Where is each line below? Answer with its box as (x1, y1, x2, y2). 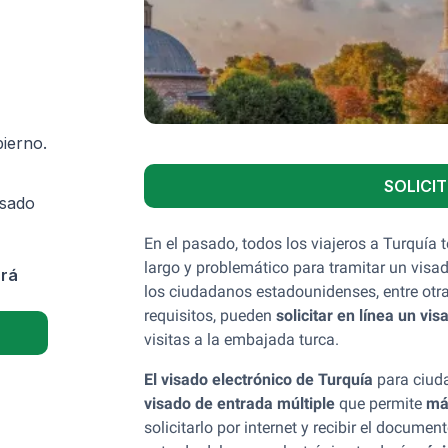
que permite (335, 394, 426, 413)
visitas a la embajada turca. (144, 330, 339, 349)
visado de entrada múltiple (144, 394, 335, 413)
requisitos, (144, 306, 216, 325)
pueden (220, 306, 276, 325)
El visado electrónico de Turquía (144, 370, 373, 389)
